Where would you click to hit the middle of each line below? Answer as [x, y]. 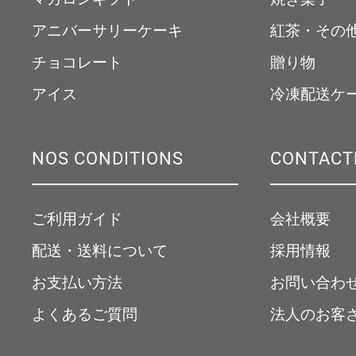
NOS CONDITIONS [108, 158]
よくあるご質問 [85, 314]
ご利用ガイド [77, 219]
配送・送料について [100, 250]
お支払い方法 [77, 282]
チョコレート [77, 62]
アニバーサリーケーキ [107, 30]
